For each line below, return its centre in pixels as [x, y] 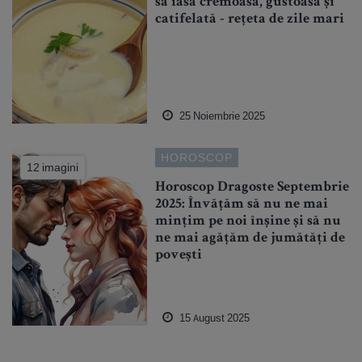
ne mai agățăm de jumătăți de [250, 239]
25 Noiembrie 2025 [221, 116]
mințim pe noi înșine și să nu [248, 222]
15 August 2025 [214, 318]
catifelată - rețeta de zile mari [250, 20]
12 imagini [53, 168]
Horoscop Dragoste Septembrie [253, 188]
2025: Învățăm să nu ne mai [242, 205]
